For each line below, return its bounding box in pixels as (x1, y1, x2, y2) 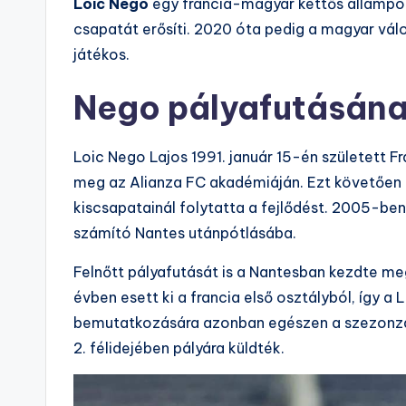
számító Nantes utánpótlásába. (73, 224, 296, 243)
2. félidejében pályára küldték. (73, 339, 285, 358)
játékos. (73, 45, 130, 64)
